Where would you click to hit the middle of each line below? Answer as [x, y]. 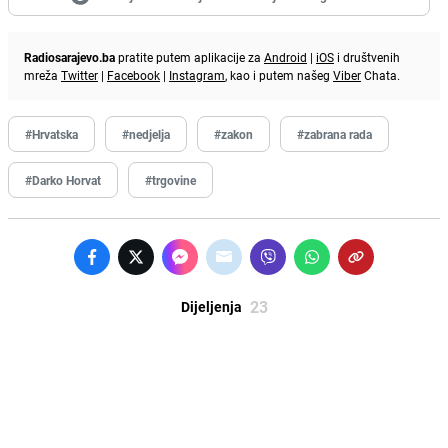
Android [285, 56]
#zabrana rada [334, 133]
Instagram [197, 74]
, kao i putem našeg [279, 74]
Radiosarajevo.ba [69, 56]
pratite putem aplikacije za [189, 56]
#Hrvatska [51, 133]
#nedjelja [146, 133]
